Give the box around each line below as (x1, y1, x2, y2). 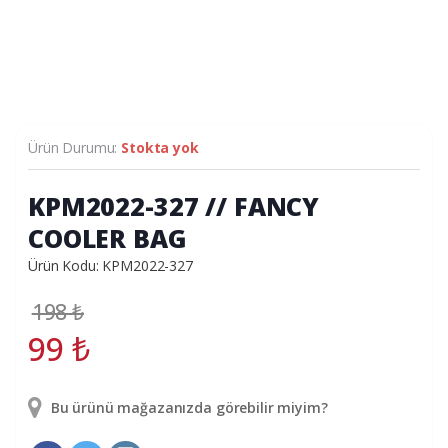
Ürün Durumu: (28, 137, 122, 157)
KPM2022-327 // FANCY (28, 188, 320, 223)
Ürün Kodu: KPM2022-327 (28, 255, 193, 275)
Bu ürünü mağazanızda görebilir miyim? (46, 397, 328, 417)
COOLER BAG (28, 220, 187, 255)
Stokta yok (121, 137, 199, 157)
